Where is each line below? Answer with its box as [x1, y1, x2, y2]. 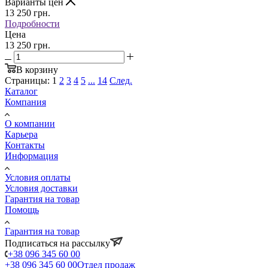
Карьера [5, 129, 38, 139]
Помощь [5, 204, 39, 215]
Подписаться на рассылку [5, 237, 110, 248]
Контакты [5, 139, 45, 150]
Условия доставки [5, 182, 78, 193]
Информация [5, 150, 58, 161]
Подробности [5, 18, 60, 29]
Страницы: [5, 75, 50, 86]
